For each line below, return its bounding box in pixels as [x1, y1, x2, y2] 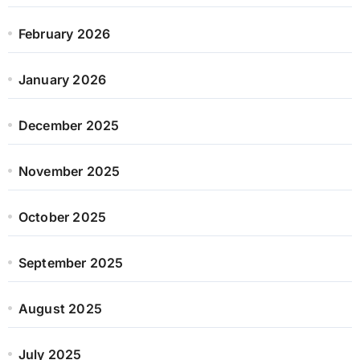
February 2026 [18, 25, 111, 42]
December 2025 [18, 117, 120, 133]
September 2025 [18, 254, 124, 271]
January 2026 [18, 71, 107, 88]
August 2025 [18, 300, 102, 317]
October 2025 [18, 208, 107, 225]
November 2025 [18, 162, 121, 179]
